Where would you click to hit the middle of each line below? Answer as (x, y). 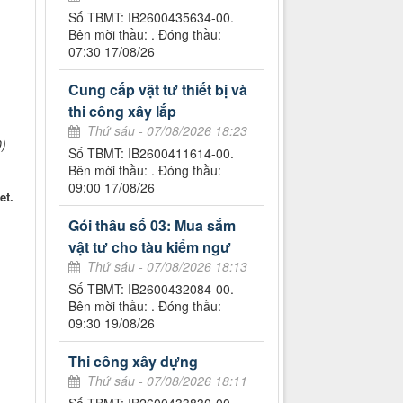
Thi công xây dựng (134, 362)
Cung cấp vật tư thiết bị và (158, 90)
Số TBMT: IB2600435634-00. (152, 18)
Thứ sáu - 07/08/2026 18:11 (168, 381)
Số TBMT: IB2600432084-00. (152, 289)
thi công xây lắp (123, 112)
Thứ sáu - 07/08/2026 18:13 (168, 267)
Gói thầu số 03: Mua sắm (152, 226)
